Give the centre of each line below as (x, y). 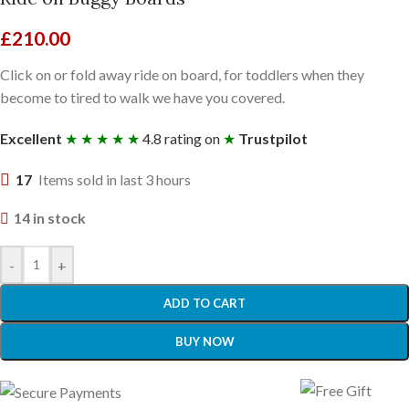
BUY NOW (204, 341)
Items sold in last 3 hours (115, 179)
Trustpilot (273, 138)
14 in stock (49, 218)
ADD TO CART (204, 303)
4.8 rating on (181, 138)
